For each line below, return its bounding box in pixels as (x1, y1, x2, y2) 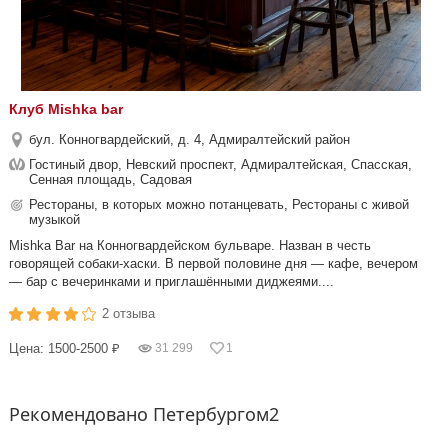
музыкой (29, 212, 80, 227)
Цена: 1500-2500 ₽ (9, 341, 120, 356)
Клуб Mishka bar (9, 101, 123, 117)
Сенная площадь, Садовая (29, 172, 192, 187)
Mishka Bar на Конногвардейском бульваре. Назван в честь (9, 238, 371, 253)
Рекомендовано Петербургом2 (9, 402, 279, 426)
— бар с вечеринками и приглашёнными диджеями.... (9, 274, 334, 289)
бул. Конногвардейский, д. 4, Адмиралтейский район (29, 132, 350, 147)
